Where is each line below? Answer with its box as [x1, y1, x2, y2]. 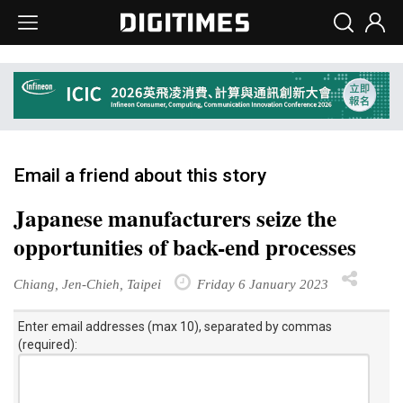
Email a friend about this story [13, 164, 266, 186]
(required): [18, 336, 77, 352]
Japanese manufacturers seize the [13, 201, 336, 235]
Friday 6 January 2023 [193, 275, 328, 291]
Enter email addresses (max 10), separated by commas [18, 318, 332, 334]
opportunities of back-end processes [13, 229, 356, 264]
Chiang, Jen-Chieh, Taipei [13, 275, 161, 291]
